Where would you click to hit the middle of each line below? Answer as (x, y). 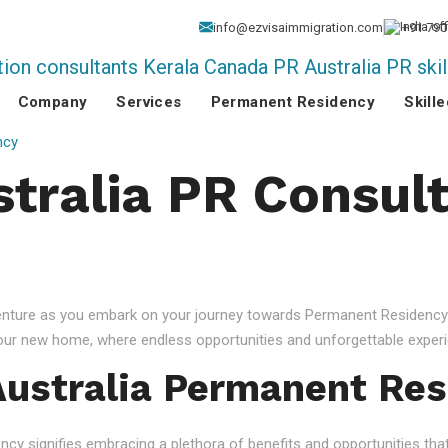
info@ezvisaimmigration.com (298, 27)
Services (149, 101)
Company (52, 101)
